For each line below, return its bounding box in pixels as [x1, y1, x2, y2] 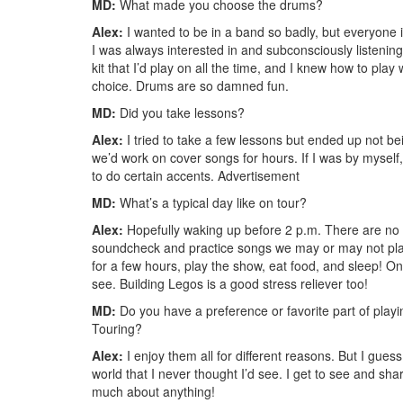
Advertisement [218, 166, 300, 184]
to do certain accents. [92, 166, 214, 184]
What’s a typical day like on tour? [116, 193, 307, 211]
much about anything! [92, 381, 215, 400]
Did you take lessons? [116, 103, 245, 121]
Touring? [92, 318, 142, 337]
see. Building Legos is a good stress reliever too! [92, 273, 368, 292]
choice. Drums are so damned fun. [92, 76, 289, 94]
